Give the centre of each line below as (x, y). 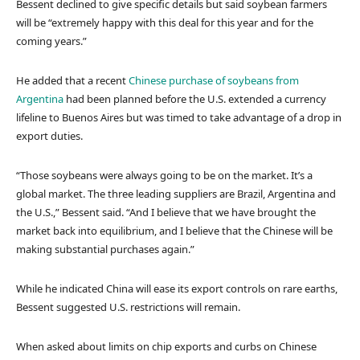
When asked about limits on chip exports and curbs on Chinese (166, 346)
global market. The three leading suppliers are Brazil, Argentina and (176, 193)
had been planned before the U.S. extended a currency (195, 98)
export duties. (49, 135)
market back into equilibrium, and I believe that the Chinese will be (174, 230)
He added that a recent (72, 80)
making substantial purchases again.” (105, 249)
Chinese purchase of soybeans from (214, 80)
